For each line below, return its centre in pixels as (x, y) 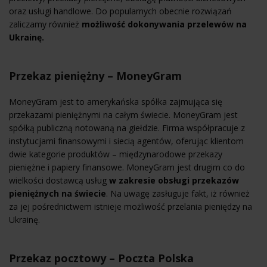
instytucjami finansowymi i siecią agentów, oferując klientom (126, 141)
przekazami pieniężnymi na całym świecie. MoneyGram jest (123, 114)
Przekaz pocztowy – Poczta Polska (101, 258)
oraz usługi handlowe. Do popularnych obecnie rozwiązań (120, 11)
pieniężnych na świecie (58, 193)
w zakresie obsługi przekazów (174, 180)
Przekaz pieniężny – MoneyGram (95, 75)
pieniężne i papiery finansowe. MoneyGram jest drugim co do (127, 167)
